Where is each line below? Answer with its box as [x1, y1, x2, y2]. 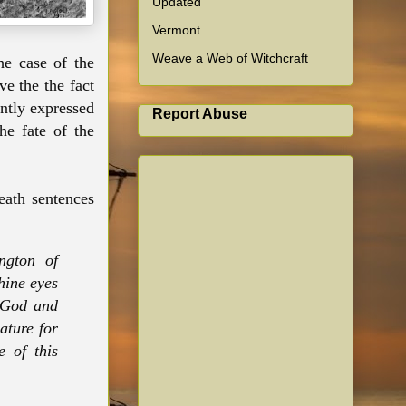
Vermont [152, 22, 200, 37]
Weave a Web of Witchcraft [152, 50, 308, 65]
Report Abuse [152, 104, 247, 121]
